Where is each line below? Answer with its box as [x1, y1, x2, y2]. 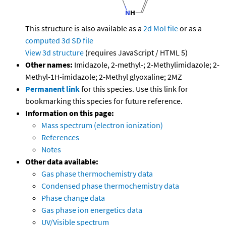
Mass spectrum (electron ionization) [41, 120, 163, 131]
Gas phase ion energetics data [41, 205, 142, 215]
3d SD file [62, 35, 93, 46]
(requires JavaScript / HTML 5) [84, 47, 188, 58]
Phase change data [41, 193, 105, 203]
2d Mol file [143, 23, 178, 34]
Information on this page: [25, 108, 114, 119]
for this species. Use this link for [81, 84, 188, 94]
